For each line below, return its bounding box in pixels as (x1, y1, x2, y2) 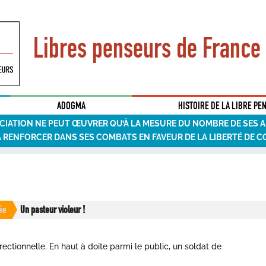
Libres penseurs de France (33, 31, 261, 64)
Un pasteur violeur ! (20, 203, 85, 216)
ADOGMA (56, 99, 85, 112)
